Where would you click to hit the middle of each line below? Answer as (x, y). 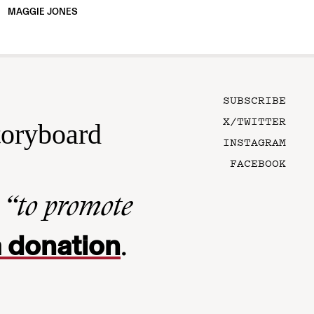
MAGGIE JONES (42, 12)
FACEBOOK (258, 163)
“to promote (68, 209)
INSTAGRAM (254, 142)
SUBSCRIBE (254, 100)
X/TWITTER (254, 121)
